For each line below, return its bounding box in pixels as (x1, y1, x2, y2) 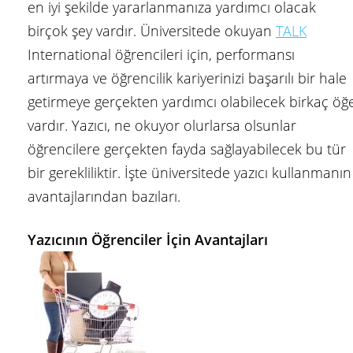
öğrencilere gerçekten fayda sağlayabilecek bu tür (28, 139, 346, 159)
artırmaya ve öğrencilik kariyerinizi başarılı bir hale (28, 69, 347, 88)
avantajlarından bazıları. (28, 187, 180, 206)
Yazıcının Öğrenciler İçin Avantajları (28, 230, 268, 250)
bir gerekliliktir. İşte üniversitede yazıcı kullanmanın (28, 163, 351, 183)
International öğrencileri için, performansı (28, 45, 295, 65)
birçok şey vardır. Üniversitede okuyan (28, 21, 276, 41)
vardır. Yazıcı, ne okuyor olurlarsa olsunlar (28, 116, 296, 136)
